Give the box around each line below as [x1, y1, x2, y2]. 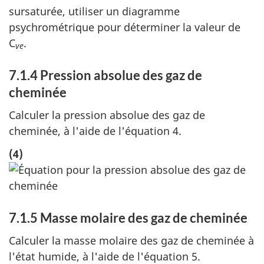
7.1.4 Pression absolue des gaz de [9, 67, 202, 83]
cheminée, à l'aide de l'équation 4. [9, 124, 181, 138]
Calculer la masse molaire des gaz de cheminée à [9, 233, 254, 248]
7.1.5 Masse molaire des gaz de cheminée [9, 209, 247, 226]
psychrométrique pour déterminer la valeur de [9, 19, 240, 34]
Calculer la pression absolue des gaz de [9, 108, 205, 123]
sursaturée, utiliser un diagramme [9, 4, 180, 18]
